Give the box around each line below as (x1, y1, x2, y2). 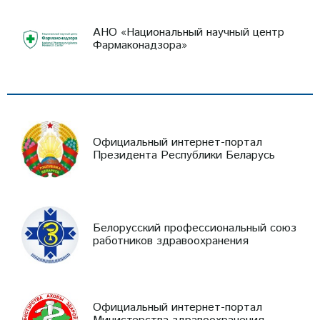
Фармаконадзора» (93, 36, 187, 54)
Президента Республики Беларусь (93, 146, 275, 164)
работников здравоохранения (93, 232, 249, 249)
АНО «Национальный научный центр (93, 24, 284, 41)
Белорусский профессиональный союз (93, 219, 296, 236)
